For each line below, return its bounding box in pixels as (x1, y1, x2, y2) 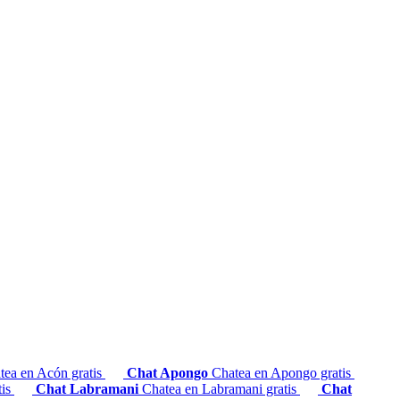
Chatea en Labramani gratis (142, 381, 300, 397)
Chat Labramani (36, 381, 142, 397)
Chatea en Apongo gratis (212, 365, 354, 381)
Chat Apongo (127, 365, 212, 381)
